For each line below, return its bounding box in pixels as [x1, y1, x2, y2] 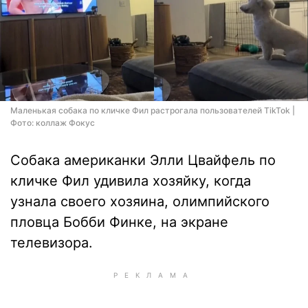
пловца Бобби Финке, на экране [10, 214, 228, 230]
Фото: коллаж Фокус [10, 118, 95, 128]
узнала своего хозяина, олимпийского [10, 193, 269, 210]
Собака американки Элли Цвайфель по [10, 152, 276, 168]
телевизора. [10, 234, 93, 251]
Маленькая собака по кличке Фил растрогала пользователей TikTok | [10, 105, 295, 115]
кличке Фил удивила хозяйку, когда [10, 173, 251, 189]
